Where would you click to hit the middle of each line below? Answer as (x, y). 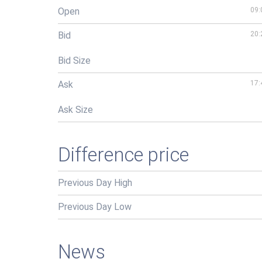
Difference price (123, 155)
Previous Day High (95, 183)
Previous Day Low (95, 207)
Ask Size (75, 110)
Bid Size (74, 61)
